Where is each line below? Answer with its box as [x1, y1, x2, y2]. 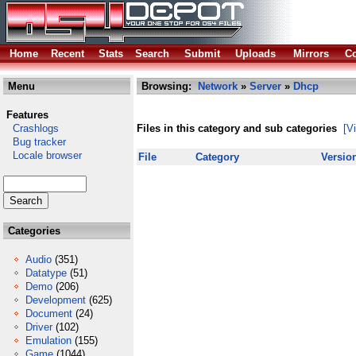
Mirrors [293, 48, 329, 60]
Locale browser [3, 149, 82, 161]
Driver [25, 321, 52, 333]
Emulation [25, 335, 72, 346]
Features [6, 109, 48, 121]
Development [25, 294, 86, 306]
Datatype [25, 267, 67, 279]
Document [25, 308, 72, 319]
